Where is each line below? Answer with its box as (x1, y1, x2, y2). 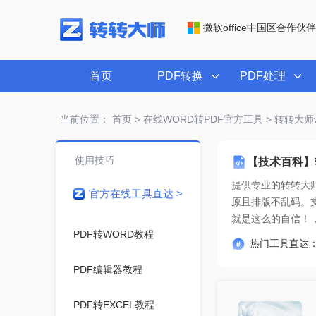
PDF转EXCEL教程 (73, 299, 154, 310)
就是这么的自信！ (231, 214, 310, 224)
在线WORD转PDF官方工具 (142, 114, 263, 125)
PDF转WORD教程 (73, 229, 154, 240)
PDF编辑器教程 (73, 264, 142, 275)
